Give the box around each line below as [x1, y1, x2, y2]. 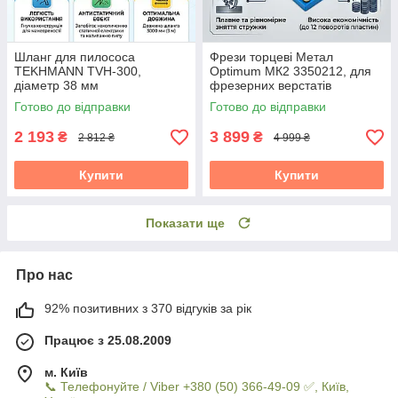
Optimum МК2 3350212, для [210, 64, 371, 79]
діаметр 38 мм [14, 78, 99, 93]
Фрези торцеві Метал [210, 50, 333, 65]
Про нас [16, 267, 73, 283]
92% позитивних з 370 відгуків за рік [44, 301, 251, 316]
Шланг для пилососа [14, 50, 135, 65]
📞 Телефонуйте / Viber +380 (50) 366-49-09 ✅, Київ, [44, 379, 349, 394]
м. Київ [44, 365, 88, 380]
